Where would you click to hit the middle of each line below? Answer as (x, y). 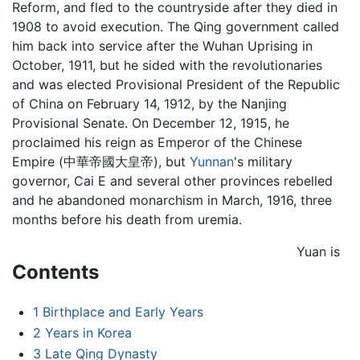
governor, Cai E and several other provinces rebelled (172, 180)
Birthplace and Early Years (123, 312)
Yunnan (212, 161)
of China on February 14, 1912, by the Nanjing (149, 103)
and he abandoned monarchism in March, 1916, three (172, 200)
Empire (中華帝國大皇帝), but (101, 161)
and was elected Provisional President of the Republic (176, 84)
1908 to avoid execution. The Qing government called (176, 26)
